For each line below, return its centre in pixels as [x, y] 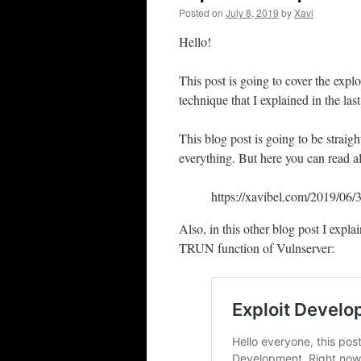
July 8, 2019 [252, 12]
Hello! [195, 41]
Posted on [201, 12]
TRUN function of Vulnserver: [257, 248]
